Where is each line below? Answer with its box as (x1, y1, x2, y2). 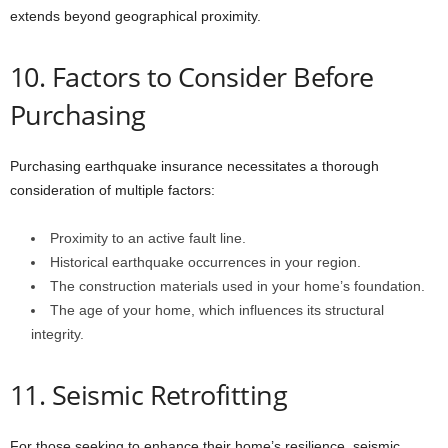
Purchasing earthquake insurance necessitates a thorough (10, 158, 379, 174)
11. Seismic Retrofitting (10, 376, 288, 413)
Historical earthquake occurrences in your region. (50, 254, 361, 270)
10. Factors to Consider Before (10, 58, 374, 95)
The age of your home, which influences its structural (50, 302, 384, 318)
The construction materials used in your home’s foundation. (50, 278, 425, 294)
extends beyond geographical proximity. (10, 8, 261, 24)
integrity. (31, 326, 84, 342)
